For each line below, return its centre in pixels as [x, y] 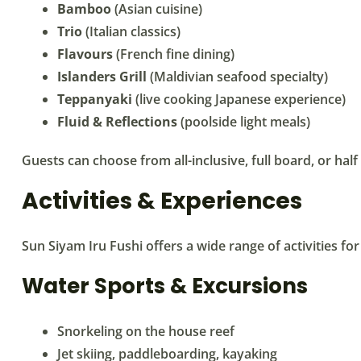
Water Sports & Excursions [165, 286]
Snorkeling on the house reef [146, 331]
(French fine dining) [174, 54]
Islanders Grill [102, 76]
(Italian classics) [131, 31]
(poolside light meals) [244, 121]
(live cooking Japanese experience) [239, 99]
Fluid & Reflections [117, 121]
